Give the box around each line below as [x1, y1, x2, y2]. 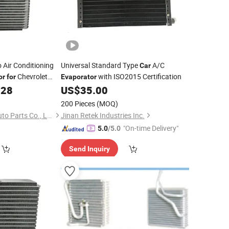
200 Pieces [60, 99, 95, 108]
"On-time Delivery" [123, 123, 178, 133]
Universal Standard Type [60, 60, 140, 70]
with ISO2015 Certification [96, 72, 181, 81]
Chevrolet [16, 72, 48, 81]
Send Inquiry [68, 145, 110, 153]
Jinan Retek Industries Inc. [60, 110, 145, 120]
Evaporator [60, 73, 97, 81]
